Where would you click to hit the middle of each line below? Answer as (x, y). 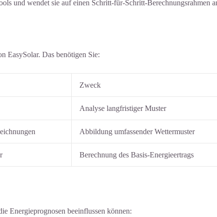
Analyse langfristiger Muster (123, 108)
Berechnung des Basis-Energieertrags (137, 155)
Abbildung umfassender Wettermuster (137, 131)
